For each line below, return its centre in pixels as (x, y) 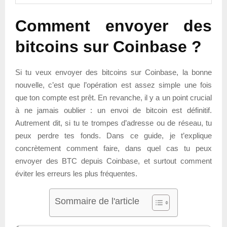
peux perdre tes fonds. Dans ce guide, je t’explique (113, 135)
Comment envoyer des (113, 26)
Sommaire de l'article (97, 201)
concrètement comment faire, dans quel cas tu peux (113, 148)
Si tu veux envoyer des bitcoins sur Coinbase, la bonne (113, 72)
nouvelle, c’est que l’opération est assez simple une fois (113, 85)
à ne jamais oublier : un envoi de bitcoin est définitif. (113, 110)
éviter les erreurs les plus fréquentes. (76, 173)
